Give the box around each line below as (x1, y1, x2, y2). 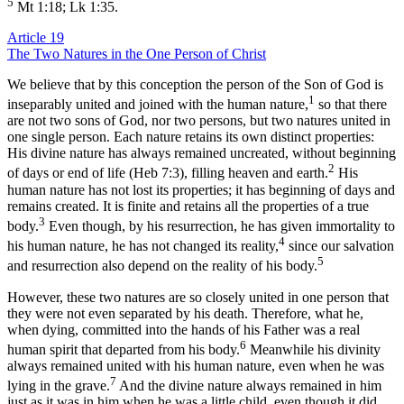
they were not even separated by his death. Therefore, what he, (7, 305, 363, 321)
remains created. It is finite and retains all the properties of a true (7, 197, 369, 214)
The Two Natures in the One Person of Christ (7, 46, 266, 62)
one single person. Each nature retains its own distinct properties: (7, 129, 374, 145)
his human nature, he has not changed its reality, (7, 238, 279, 254)
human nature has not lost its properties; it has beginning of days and (7, 181, 395, 197)
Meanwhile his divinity (246, 342, 381, 357)
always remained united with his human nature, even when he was (7, 358, 384, 373)
